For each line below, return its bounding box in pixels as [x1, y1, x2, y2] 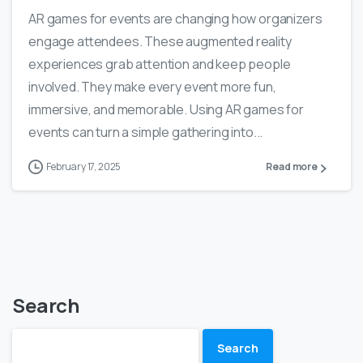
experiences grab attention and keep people [28, 55, 291, 74]
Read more [266, 160, 318, 174]
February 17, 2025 [46, 160, 122, 174]
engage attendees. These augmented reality [28, 32, 292, 51]
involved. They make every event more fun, [28, 78, 276, 96]
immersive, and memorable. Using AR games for [28, 100, 304, 119]
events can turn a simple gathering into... [28, 123, 263, 142]
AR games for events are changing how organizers [28, 10, 322, 28]
